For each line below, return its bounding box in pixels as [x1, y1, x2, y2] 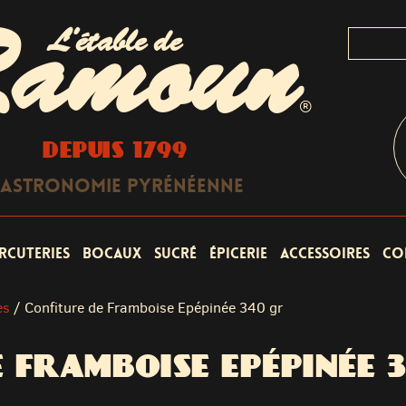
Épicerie [209, 244, 267, 263]
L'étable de [49, 27, 182, 56]
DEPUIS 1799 [43, 135, 188, 163]
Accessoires [280, 244, 370, 263]
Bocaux [82, 244, 141, 263]
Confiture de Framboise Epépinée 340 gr [24, 298, 283, 317]
